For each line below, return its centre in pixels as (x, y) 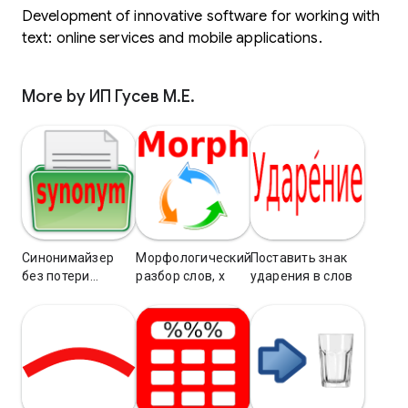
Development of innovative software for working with (201, 16)
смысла (46, 295)
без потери (56, 276)
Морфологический (194, 258)
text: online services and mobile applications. (172, 38)
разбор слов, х (180, 276)
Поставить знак (299, 258)
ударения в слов (301, 276)
